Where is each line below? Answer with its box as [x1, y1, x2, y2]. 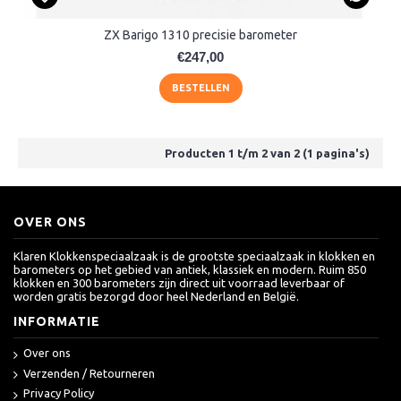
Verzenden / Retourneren [23, 366, 155, 380]
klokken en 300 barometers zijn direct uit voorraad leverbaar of [13, 277, 345, 290]
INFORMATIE [13, 314, 100, 329]
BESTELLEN [171, 82, 230, 94]
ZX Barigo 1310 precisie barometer [104, 28, 297, 43]
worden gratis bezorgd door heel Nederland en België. [13, 290, 299, 303]
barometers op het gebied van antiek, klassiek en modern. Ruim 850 [13, 263, 366, 277]
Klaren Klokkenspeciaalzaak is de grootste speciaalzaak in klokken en [13, 250, 375, 263]
